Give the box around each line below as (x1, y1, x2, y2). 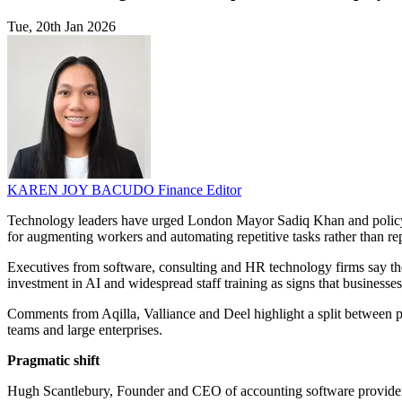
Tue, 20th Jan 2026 (7, 19, 116, 35)
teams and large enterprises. (7, 322, 162, 338)
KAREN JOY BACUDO (7, 182, 158, 198)
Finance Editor (158, 182, 241, 198)
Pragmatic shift (7, 353, 100, 369)
